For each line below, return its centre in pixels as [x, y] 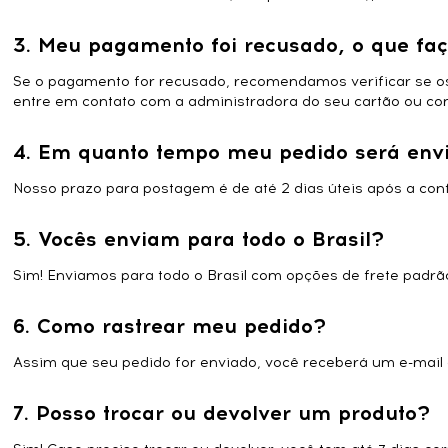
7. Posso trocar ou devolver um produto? [222, 413]
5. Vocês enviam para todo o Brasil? [199, 239]
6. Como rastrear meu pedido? [170, 326]
